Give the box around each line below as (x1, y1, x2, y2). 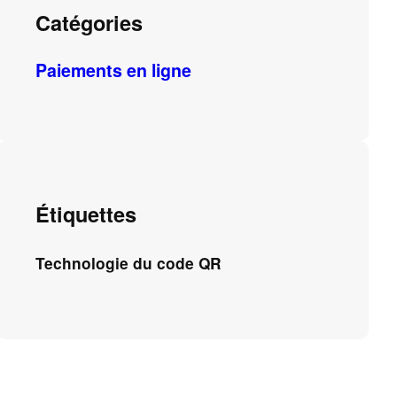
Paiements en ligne (35, 58, 192, 83)
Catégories (35, 7, 144, 37)
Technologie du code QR (35, 252, 222, 274)
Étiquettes (35, 199, 137, 230)
